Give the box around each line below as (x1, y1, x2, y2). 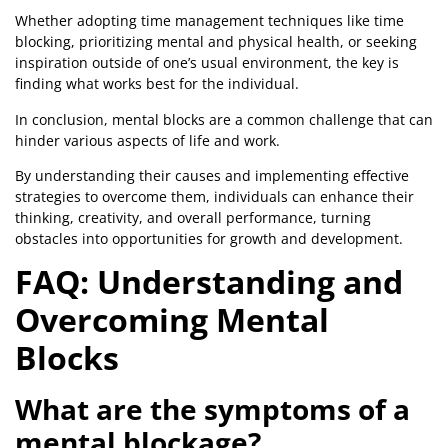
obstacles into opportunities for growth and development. (15, 229, 403, 249)
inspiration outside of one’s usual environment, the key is (15, 53, 399, 73)
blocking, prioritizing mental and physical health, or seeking (15, 32, 417, 52)
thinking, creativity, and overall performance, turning (15, 208, 371, 228)
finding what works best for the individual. (15, 74, 299, 94)
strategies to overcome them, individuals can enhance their (15, 187, 414, 207)
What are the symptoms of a (15, 390, 410, 429)
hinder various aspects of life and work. (15, 130, 280, 150)
